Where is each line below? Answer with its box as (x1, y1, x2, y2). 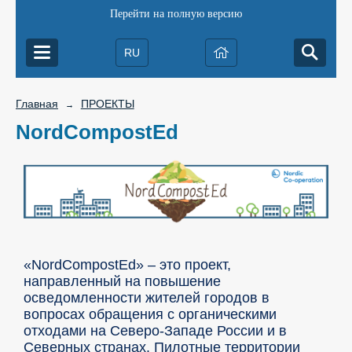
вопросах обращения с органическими (24, 306, 277, 322)
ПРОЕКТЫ (80, 97, 134, 110)
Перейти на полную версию (110, 8, 242, 20)
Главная (16, 97, 58, 110)
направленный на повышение (24, 273, 221, 289)
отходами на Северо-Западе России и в (24, 322, 287, 339)
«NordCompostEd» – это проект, (24, 256, 231, 273)
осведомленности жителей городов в (24, 289, 269, 306)
